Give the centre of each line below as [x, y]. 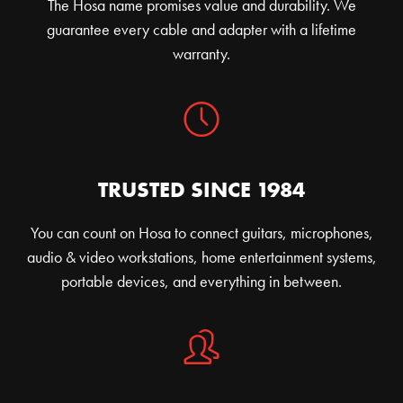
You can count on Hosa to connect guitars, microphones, [201, 232]
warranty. [201, 53]
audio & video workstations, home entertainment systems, [201, 256]
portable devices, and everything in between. [201, 281]
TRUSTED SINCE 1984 [201, 189]
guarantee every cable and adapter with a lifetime [201, 29]
